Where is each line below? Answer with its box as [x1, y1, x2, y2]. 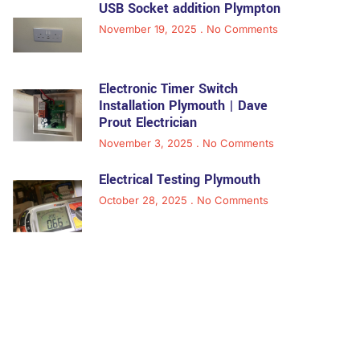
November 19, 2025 [98, 22, 200, 36]
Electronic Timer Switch [98, 80, 238, 99]
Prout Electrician [98, 113, 197, 133]
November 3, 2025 [98, 137, 196, 150]
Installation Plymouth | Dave [98, 96, 268, 116]
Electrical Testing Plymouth [98, 170, 260, 190]
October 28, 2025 [98, 194, 190, 207]
